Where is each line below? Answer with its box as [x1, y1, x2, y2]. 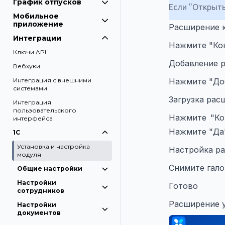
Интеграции [13, 34, 61, 43]
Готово [169, 181, 198, 191]
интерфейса [13, 115, 53, 122]
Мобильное [13, 12, 59, 21]
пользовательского [13, 106, 76, 114]
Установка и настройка [17, 143, 90, 150]
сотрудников [17, 187, 64, 194]
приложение [13, 20, 63, 29]
